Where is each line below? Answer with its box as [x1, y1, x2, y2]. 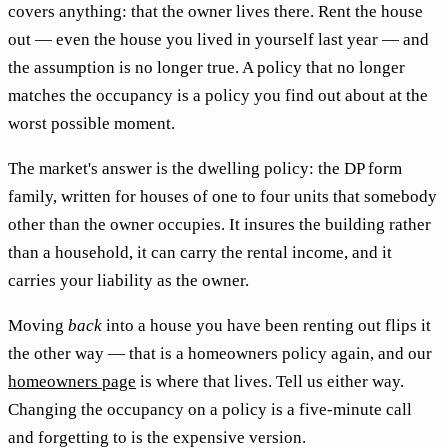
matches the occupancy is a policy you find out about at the [8, 85, 428, 105]
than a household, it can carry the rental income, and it [8, 242, 392, 262]
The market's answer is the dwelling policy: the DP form [8, 158, 402, 178]
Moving [8, 315, 68, 335]
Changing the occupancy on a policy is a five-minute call [8, 399, 412, 419]
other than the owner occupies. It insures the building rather [8, 214, 431, 234]
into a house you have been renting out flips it [102, 315, 431, 335]
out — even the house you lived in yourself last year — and [8, 29, 429, 49]
